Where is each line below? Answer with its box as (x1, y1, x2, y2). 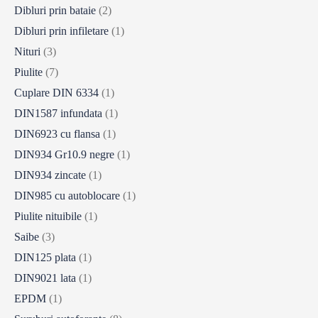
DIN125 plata (14, 251, 76, 264)
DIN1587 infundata (14, 107, 102, 120)
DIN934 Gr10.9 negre (14, 148, 114, 161)
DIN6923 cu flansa (14, 128, 100, 141)
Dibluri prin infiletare (14, 25, 109, 38)
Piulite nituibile (14, 210, 82, 223)
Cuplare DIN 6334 (14, 87, 99, 99)
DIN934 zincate (14, 169, 86, 182)
